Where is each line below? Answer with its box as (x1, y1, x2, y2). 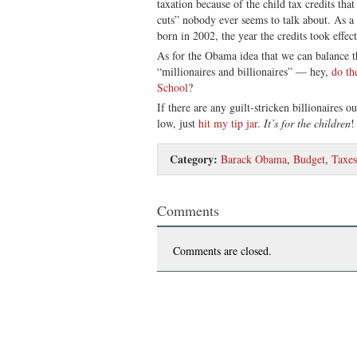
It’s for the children (264, 115, 351, 131)
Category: (170, 150, 218, 167)
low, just (157, 115, 198, 131)
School (157, 79, 188, 95)
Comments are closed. (173, 242, 272, 258)
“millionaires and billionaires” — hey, (157, 63, 331, 79)
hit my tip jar (198, 115, 257, 131)
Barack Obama (221, 151, 287, 167)
